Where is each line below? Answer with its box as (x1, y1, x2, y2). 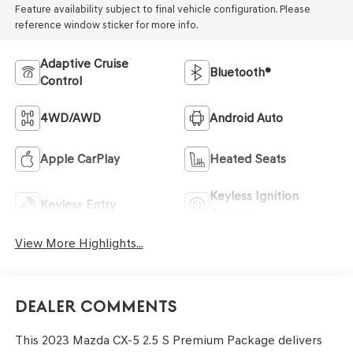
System (210, 205, 252, 221)
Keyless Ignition (210, 188, 299, 203)
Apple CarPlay (39, 150, 120, 166)
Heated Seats (210, 150, 286, 166)
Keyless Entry (39, 196, 116, 212)
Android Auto (210, 110, 283, 125)
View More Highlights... (14, 235, 143, 251)
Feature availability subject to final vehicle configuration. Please (14, 3, 310, 16)
